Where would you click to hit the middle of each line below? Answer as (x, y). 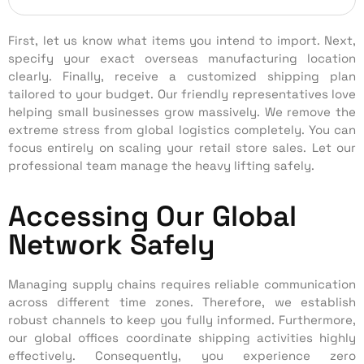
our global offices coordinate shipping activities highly (182, 338)
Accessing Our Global (152, 217)
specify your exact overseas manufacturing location (182, 58)
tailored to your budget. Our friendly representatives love (182, 94)
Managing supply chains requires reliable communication (182, 284)
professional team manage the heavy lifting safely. (161, 166)
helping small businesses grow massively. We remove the (182, 112)
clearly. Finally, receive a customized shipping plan (182, 76)
